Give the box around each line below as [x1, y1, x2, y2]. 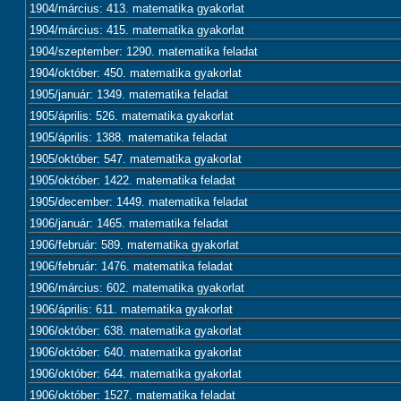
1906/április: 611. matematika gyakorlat [30, 303, 233, 316]
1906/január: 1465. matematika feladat [30, 217, 228, 230]
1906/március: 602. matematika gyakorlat [30, 281, 244, 294]
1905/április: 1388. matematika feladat [30, 131, 227, 144]
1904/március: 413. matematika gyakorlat [30, 2, 244, 15]
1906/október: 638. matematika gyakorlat [30, 324, 242, 337]
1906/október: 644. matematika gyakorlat [30, 367, 242, 380]
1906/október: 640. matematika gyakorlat [30, 346, 242, 359]
